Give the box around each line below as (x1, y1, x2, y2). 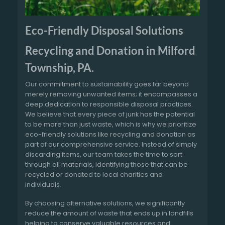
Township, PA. (25, 61, 94, 74)
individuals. (25, 180, 61, 189)
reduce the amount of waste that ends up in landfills (25, 208, 193, 217)
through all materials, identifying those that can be (25, 160, 188, 169)
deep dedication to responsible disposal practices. (25, 100, 193, 109)
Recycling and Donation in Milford (25, 44, 195, 57)
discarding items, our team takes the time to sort (25, 150, 182, 159)
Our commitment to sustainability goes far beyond (25, 80, 189, 89)
